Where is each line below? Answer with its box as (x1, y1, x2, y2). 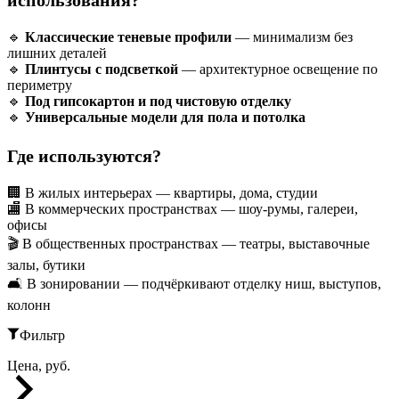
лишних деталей (7, 45, 107, 61)
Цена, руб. (7, 358, 70, 374)
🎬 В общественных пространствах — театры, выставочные (7, 236, 370, 252)
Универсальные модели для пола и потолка (25, 110, 305, 126)
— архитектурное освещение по (178, 61, 378, 77)
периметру (7, 77, 72, 94)
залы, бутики (7, 257, 85, 273)
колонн (7, 297, 51, 313)
